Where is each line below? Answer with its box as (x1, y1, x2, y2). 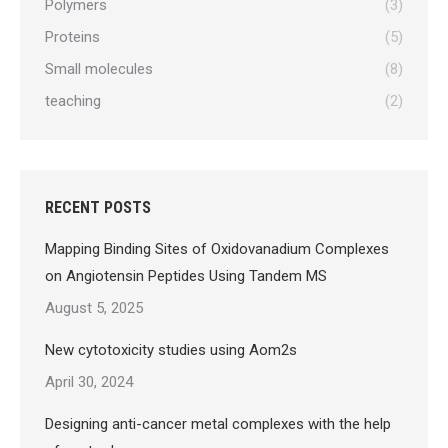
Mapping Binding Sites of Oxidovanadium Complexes (45, 240, 389, 258)
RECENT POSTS (45, 198, 151, 217)
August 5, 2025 (45, 299, 143, 317)
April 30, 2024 (45, 373, 133, 391)
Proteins (45, 28, 100, 46)
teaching (45, 92, 101, 110)
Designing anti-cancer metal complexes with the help (45, 415, 391, 433)
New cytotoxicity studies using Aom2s (45, 341, 297, 359)
